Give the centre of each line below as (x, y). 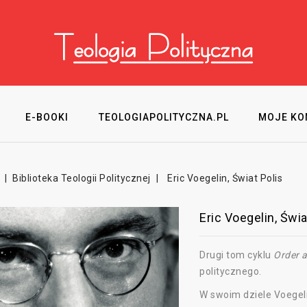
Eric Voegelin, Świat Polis (225, 178)
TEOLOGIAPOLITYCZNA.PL (163, 117)
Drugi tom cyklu (237, 255)
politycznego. (231, 271)
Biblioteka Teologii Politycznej (82, 178)
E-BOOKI (47, 117)
